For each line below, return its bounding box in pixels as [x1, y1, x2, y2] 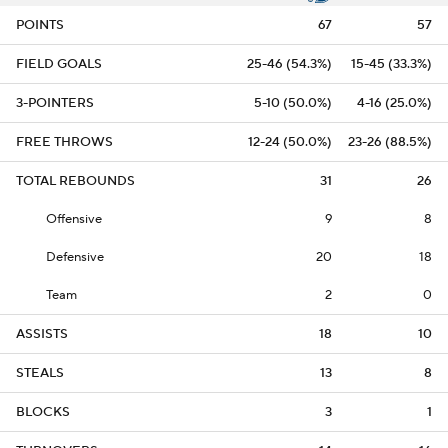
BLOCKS [16, 404, 70, 420]
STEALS [16, 365, 64, 381]
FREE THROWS [16, 134, 113, 150]
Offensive [46, 211, 102, 227]
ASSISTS [16, 326, 68, 342]
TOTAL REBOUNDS [16, 173, 135, 189]
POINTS [16, 17, 64, 33]
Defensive [46, 249, 104, 265]
